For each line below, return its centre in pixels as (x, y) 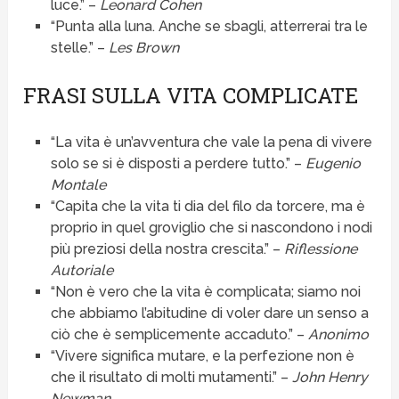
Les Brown (143, 48)
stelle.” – (79, 48)
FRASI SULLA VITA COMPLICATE (191, 96)
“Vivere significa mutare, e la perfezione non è (202, 356)
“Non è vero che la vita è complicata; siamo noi (205, 292)
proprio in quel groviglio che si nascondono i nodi (211, 228)
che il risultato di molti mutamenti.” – (171, 378)
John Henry (330, 378)
